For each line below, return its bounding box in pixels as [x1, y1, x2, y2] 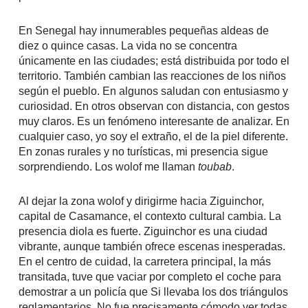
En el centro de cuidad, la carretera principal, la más [18, 256, 271, 267]
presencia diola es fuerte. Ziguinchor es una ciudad [18, 225, 267, 237]
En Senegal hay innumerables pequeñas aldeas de [18, 25, 269, 36]
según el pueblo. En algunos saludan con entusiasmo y [18, 85, 288, 97]
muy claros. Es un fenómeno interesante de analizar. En [18, 115, 289, 127]
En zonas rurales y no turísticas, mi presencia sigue [18, 146, 268, 157]
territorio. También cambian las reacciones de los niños [18, 70, 286, 82]
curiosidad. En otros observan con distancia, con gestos [18, 100, 289, 112]
